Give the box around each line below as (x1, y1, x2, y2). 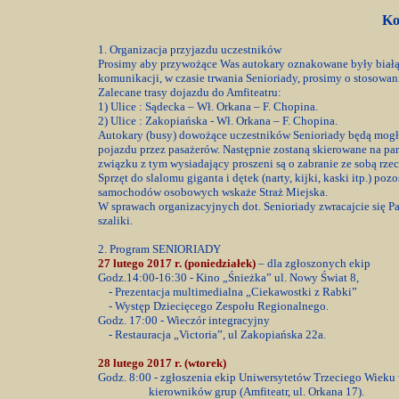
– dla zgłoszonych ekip (258, 256, 370, 270)
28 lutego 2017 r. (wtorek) (98, 356, 226, 370)
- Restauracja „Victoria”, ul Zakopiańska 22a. (98, 328, 326, 341)
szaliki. (98, 214, 133, 227)
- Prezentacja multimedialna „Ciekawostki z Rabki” (98, 285, 360, 298)
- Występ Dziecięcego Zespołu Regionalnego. (98, 299, 329, 313)
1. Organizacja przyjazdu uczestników (98, 43, 281, 56)
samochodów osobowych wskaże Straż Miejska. (98, 185, 328, 199)
